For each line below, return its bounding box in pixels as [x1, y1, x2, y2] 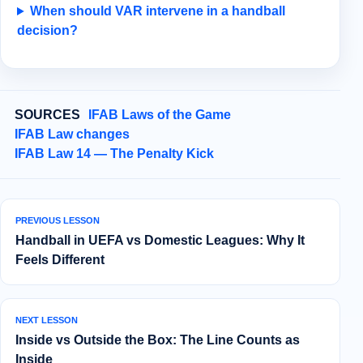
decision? [17, 23, 78, 38]
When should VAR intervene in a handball [30, 4, 286, 19]
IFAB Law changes [15, 127, 130, 142]
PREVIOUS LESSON [15, 216, 100, 226]
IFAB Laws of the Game [88, 108, 231, 122]
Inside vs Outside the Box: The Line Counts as [15, 333, 300, 348]
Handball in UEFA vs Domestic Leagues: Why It [15, 233, 305, 248]
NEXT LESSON [15, 315, 78, 326]
